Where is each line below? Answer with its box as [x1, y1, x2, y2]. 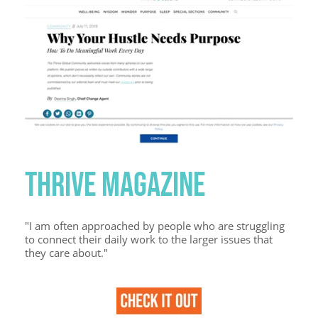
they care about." [25, 246, 108, 261]
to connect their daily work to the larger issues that [25, 232, 273, 247]
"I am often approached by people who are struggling [25, 219, 285, 234]
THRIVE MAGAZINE [25, 165, 205, 204]
